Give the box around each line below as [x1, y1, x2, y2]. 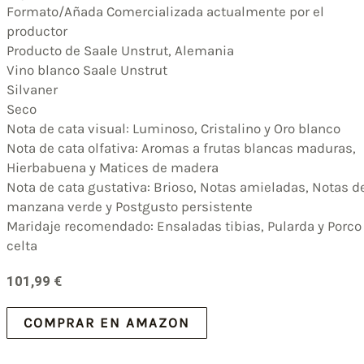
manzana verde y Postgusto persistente [6, 197, 253, 214]
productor [6, 22, 67, 39]
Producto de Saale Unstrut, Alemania [6, 41, 234, 58]
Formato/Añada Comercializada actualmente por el [6, 2, 324, 19]
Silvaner [6, 80, 58, 97]
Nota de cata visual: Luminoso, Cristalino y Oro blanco [6, 119, 340, 136]
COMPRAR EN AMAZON [24, 314, 190, 331]
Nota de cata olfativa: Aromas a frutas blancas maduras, [6, 139, 356, 156]
